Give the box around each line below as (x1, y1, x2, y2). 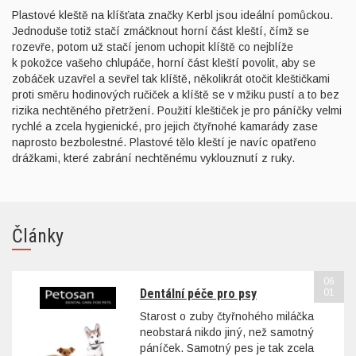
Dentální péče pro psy (140, 286, 257, 301)
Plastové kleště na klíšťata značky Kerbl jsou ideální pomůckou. (12, 9, 333, 21)
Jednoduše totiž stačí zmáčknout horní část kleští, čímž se (12, 25, 309, 37)
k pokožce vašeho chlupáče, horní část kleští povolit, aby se (12, 56, 315, 69)
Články (12, 225, 64, 247)
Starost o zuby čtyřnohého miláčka (140, 310, 314, 323)
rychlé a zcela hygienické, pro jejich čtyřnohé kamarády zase (12, 120, 318, 133)
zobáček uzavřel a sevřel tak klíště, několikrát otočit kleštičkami (12, 72, 330, 85)
